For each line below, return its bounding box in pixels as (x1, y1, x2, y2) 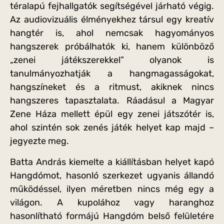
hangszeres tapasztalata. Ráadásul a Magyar (10, 95, 214, 106)
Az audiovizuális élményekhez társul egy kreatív (10, 14, 214, 25)
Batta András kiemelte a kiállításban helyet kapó (10, 156, 214, 167)
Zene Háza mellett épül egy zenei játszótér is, (10, 108, 214, 120)
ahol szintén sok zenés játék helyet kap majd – (10, 122, 214, 133)
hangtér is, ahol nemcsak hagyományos (10, 27, 214, 39)
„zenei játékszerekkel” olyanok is (10, 54, 214, 66)
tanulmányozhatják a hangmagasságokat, (10, 68, 214, 79)
